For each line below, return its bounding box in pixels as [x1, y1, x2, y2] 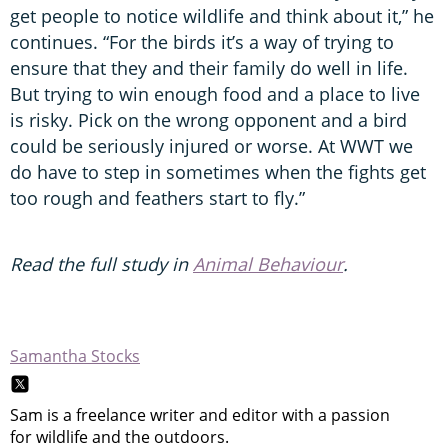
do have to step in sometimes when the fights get [10, 159, 426, 184]
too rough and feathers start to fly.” [10, 185, 305, 210]
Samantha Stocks [10, 344, 140, 367]
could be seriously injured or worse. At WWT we [10, 133, 413, 158]
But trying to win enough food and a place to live [10, 81, 420, 106]
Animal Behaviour [193, 251, 343, 276]
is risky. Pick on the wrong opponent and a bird [10, 107, 407, 132]
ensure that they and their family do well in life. [10, 55, 408, 80]
